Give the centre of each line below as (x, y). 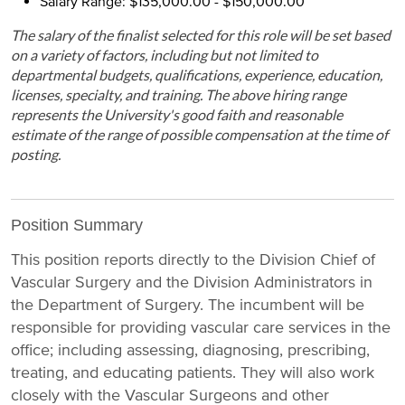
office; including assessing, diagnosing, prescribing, (190, 349)
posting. (36, 154)
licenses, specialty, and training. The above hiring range (179, 94)
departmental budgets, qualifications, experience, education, (197, 75)
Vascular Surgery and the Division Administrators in (192, 282)
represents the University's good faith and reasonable (177, 114)
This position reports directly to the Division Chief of (193, 259)
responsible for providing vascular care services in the (201, 327)
